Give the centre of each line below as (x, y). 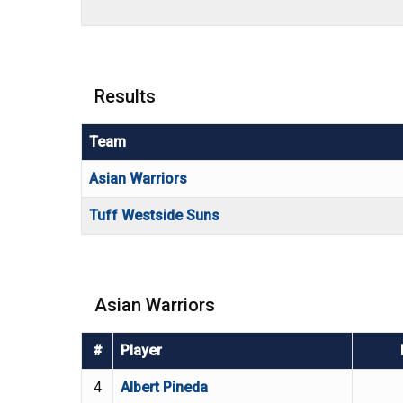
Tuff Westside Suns (154, 216)
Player (141, 351)
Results (125, 97)
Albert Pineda (164, 388)
